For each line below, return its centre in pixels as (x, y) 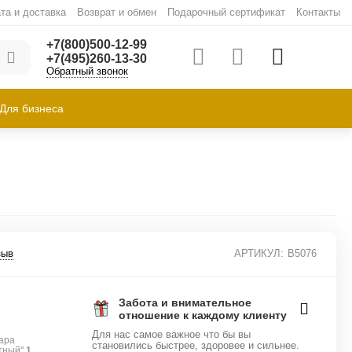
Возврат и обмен (116, 12)
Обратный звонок (87, 71)
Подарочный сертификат (226, 12)
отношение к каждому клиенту (203, 315)
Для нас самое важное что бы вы (172, 334)
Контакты (318, 12)
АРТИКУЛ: (258, 253)
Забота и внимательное (185, 302)
